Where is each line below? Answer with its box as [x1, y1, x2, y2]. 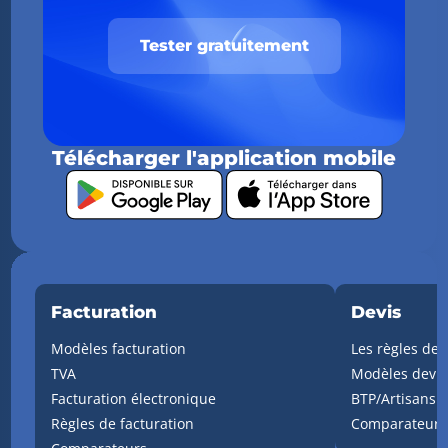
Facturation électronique [51, 389, 217, 409]
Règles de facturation [51, 414, 195, 434]
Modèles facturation [51, 339, 187, 359]
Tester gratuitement [139, 36, 309, 56]
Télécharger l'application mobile [52, 146, 396, 171]
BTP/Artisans [351, 389, 437, 409]
